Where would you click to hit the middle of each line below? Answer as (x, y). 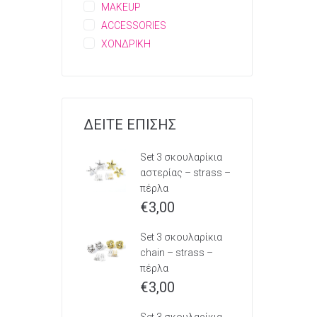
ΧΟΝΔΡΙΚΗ (126, 44)
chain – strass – (177, 253)
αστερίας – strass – (185, 173)
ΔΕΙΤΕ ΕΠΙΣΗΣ (130, 125)
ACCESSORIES (134, 25)
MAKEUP (121, 7)
